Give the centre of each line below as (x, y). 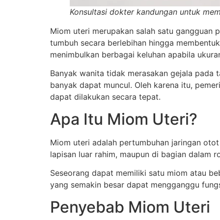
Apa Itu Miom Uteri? (124, 119)
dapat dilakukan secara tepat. (105, 97)
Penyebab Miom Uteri (130, 207)
